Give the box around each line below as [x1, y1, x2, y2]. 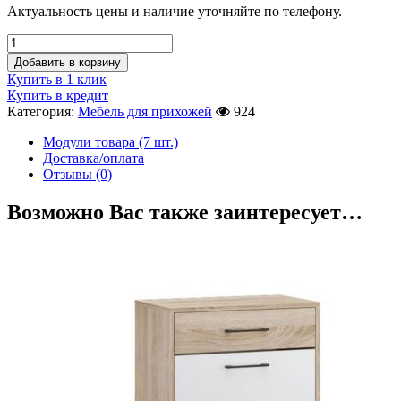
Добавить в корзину [14, 55, 121, 70]
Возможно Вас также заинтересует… [7, 200, 363, 225]
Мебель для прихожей [78, 104, 212, 120]
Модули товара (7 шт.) [43, 134, 178, 150]
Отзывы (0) [43, 166, 112, 183]
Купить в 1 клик [7, 72, 107, 88]
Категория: [7, 104, 78, 120]
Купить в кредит [7, 88, 108, 104]
